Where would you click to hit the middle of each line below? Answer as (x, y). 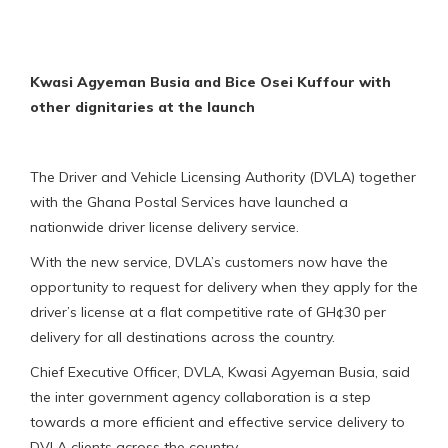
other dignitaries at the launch (142, 106)
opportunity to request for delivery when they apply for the (224, 286)
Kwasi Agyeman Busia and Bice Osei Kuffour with (210, 81)
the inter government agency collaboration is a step (200, 396)
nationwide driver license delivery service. (164, 226)
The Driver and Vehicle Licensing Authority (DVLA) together (223, 176)
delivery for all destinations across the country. (182, 336)
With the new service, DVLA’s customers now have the (209, 261)
